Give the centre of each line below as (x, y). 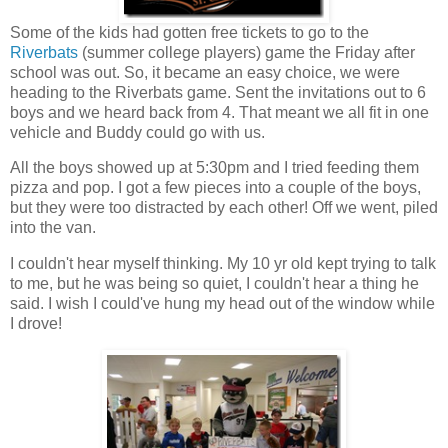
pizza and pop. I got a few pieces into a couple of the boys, (215, 188)
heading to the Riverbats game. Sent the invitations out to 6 (218, 92)
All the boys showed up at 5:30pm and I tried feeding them (214, 168)
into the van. (53, 228)
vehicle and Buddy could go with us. (137, 132)
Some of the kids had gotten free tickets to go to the (189, 32)
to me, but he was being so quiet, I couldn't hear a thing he (214, 284)
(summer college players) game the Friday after (246, 52)
